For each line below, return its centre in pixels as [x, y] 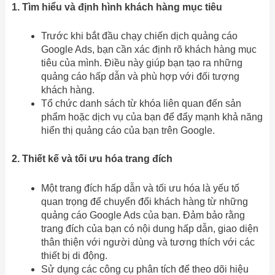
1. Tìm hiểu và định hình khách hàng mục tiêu [117, 7]
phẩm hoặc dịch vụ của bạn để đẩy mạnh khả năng [152, 117]
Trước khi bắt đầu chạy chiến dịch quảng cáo [139, 36]
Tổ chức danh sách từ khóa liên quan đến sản [141, 104]
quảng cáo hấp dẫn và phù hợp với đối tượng [140, 77]
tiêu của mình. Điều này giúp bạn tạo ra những [141, 63]
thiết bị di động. [74, 255]
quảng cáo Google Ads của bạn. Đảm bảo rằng [143, 215]
